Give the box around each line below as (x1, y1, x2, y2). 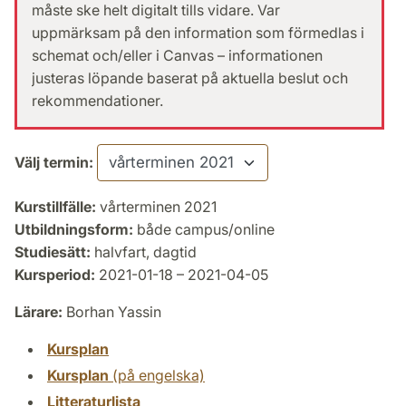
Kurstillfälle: (14, 198, 96, 217)
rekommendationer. (32, 92, 163, 111)
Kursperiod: (14, 266, 95, 285)
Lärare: (14, 303, 63, 322)
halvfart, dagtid (91, 243, 197, 262)
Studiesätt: (14, 243, 91, 262)
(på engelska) (109, 366, 205, 385)
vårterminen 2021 (96, 198, 217, 217)
